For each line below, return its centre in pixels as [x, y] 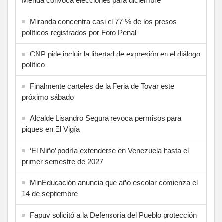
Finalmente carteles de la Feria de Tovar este [102, 86]
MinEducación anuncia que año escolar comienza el [114, 183]
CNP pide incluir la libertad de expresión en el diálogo [115, 54]
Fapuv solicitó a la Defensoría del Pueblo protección [113, 215]
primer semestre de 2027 [62, 162]
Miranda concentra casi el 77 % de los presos [103, 22]
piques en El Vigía [51, 129]
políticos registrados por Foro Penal [79, 33]
